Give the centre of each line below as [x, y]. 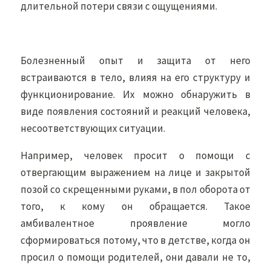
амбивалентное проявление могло [135, 223]
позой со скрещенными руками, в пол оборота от [135, 189]
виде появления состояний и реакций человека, [135, 111]
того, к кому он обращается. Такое [135, 206]
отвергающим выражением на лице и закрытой [135, 172]
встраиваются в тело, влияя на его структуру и [135, 77]
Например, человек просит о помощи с [135, 155]
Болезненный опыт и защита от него [135, 60]
